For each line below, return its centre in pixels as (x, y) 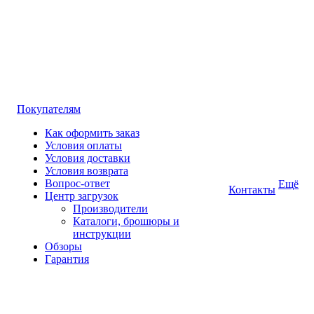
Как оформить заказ (92, 133)
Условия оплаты (83, 145)
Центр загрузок (82, 196)
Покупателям (49, 109)
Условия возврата (87, 171)
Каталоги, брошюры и (126, 221)
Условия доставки (88, 158)
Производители (110, 209)
